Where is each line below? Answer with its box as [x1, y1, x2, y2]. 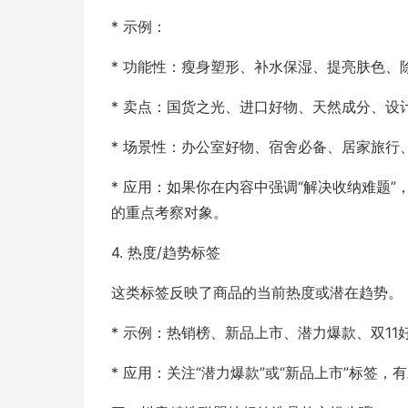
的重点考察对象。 [111, 203, 228, 221]
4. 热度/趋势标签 [111, 243, 220, 261]
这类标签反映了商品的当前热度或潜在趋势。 [111, 283, 403, 301]
